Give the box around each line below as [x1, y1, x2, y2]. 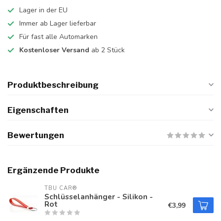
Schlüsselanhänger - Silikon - [44, 191, 153, 202]
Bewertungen [7, 130, 64, 140]
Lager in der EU [19, 5, 68, 15]
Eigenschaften [7, 105, 69, 115]
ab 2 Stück [89, 45, 125, 55]
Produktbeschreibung [7, 80, 99, 90]
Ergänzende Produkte [7, 165, 100, 175]
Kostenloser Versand [19, 45, 89, 55]
